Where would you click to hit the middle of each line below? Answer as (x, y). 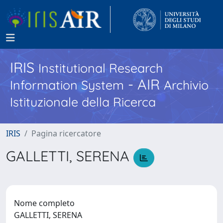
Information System (67, 85)
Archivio (186, 85)
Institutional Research (101, 68)
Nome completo (44, 203)
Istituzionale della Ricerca (83, 102)
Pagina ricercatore (66, 133)
